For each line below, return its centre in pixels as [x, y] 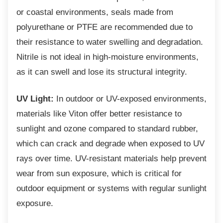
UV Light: [35, 99]
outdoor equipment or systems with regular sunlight [111, 188]
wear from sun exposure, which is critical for [99, 173]
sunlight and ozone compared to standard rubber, [107, 128]
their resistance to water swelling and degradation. [110, 42]
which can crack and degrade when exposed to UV [111, 143]
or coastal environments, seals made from [95, 12]
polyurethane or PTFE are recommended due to [105, 27]
